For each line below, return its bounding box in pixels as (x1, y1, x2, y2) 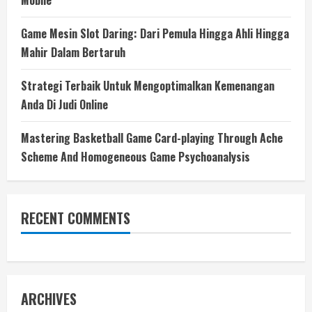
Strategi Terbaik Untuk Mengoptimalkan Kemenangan (21, 77, 274, 94)
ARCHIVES (21, 288, 77, 309)
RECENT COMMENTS (21, 208, 130, 228)
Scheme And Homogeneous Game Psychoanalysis (21, 148, 250, 165)
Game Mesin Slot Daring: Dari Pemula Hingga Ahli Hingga (21, 25, 289, 42)
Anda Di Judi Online (21, 96, 108, 113)
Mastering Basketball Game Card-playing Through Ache (21, 130, 283, 146)
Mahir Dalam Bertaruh (21, 44, 125, 61)
